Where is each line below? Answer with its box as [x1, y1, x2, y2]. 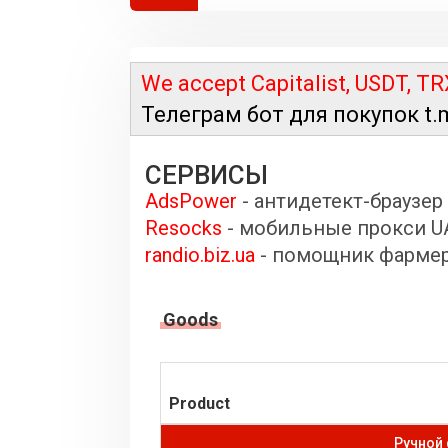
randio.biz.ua [145, 243, 255, 267]
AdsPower [145, 189, 237, 213]
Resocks [145, 216, 222, 240]
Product [169, 394, 230, 413]
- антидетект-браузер [237, 189, 443, 213]
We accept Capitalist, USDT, [141, 71, 416, 96]
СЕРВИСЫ [145, 160, 268, 190]
